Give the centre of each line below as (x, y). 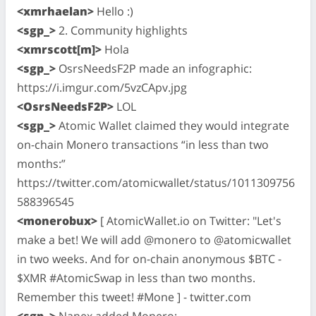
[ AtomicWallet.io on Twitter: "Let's (189, 220)
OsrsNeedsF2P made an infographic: (154, 68)
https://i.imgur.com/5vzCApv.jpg (102, 87)
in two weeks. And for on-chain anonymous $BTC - (149, 259)
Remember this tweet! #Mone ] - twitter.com (134, 297)
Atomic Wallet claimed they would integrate (172, 125)
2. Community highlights (122, 30)
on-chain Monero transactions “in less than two (143, 144)
